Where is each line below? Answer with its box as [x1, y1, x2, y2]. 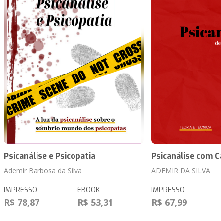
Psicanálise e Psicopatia [4, 151, 95, 162]
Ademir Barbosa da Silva [4, 166, 82, 176]
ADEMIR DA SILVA [151, 166, 210, 176]
